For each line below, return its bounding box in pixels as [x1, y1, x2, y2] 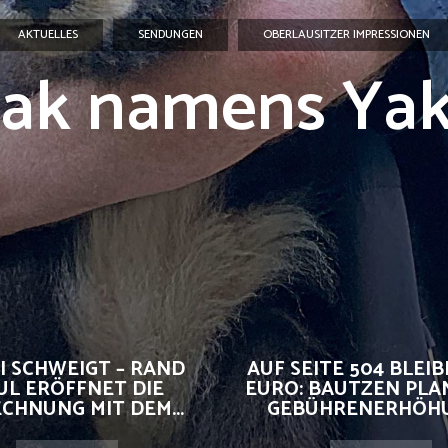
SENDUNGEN [138, 25, 203, 44]
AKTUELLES [18, 25, 78, 44]
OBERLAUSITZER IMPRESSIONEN [263, 25, 430, 44]
